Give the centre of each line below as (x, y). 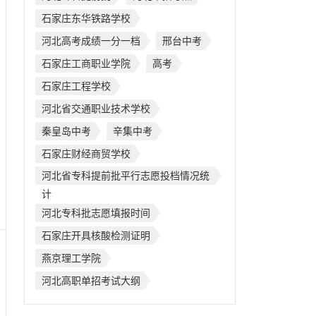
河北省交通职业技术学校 (96, 109)
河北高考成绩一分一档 (91, 41)
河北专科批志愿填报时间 (96, 213)
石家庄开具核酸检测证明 (96, 236)
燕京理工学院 (71, 258)
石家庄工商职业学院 (86, 63)
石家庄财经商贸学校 (86, 154)
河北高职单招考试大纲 (91, 281)
